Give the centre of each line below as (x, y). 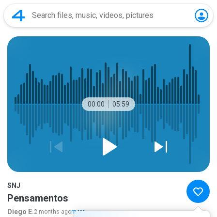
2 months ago (53, 212)
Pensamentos (38, 198)
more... (80, 212)
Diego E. (21, 212)
